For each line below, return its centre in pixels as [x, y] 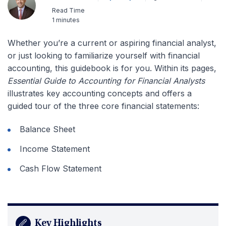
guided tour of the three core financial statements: [103, 106]
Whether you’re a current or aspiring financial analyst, [112, 43]
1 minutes [66, 20]
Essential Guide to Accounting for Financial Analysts [106, 81]
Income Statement [55, 149]
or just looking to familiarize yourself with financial [104, 55]
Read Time [68, 10]
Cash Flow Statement [61, 168]
